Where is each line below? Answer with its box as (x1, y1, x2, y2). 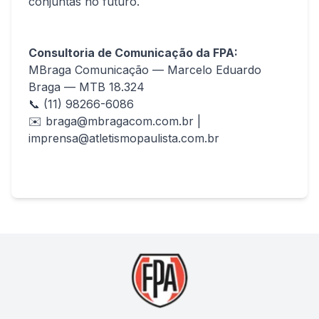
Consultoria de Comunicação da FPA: (28, 46, 238, 60)
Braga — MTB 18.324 (28, 80, 145, 94)
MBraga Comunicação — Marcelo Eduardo (28, 63, 261, 77)
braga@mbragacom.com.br (46, 114, 194, 128)
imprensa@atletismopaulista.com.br (28, 131, 219, 145)
